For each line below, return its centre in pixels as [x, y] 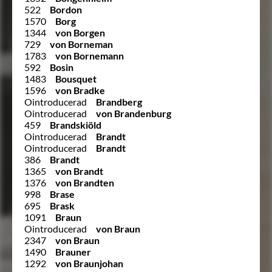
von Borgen [80, 32]
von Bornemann [90, 55]
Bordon [66, 9]
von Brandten [85, 182]
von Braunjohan [89, 263]
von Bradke [80, 90]
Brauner [73, 251]
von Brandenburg [134, 113]
